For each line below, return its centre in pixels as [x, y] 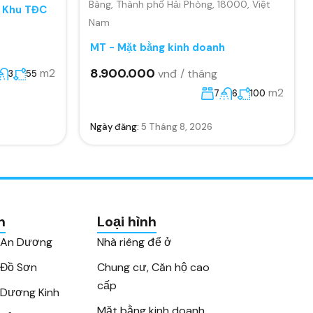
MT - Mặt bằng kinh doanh [157, 47]
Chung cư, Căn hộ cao [154, 267]
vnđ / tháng [187, 73]
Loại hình [127, 221]
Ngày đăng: [115, 126]
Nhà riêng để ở [135, 242]
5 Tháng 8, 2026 [176, 126]
